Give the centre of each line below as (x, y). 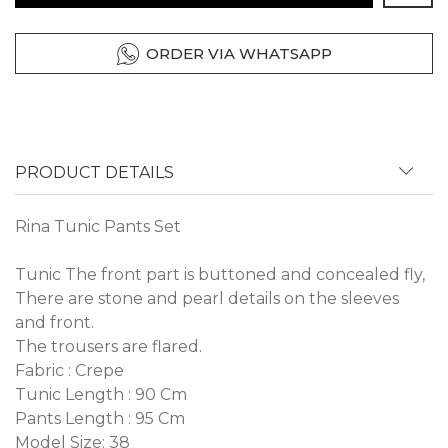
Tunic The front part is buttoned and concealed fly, (220, 275)
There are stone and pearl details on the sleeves (207, 299)
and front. (54, 323)
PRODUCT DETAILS (94, 173)
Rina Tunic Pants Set (98, 227)
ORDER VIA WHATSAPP (238, 54)
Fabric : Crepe (69, 371)
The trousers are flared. (108, 347)
